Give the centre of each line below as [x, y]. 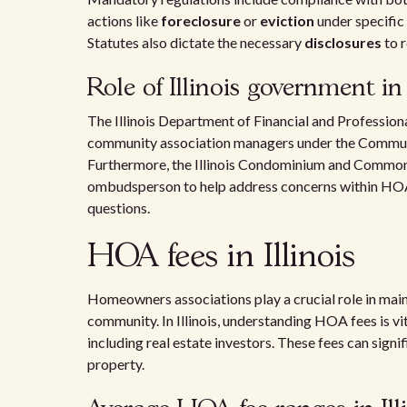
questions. [119, 208]
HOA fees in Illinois [221, 257]
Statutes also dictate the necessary [196, 42]
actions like [124, 20]
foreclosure [201, 20]
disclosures [343, 42]
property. [116, 364]
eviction [287, 20]
